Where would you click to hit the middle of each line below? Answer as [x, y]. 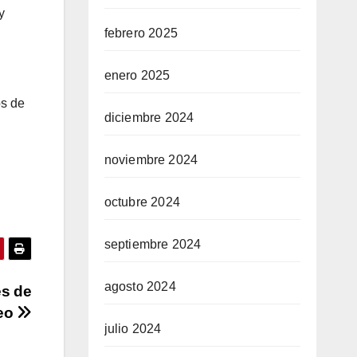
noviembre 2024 [151, 160]
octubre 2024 [142, 202]
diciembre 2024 [149, 118]
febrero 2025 [141, 33]
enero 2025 [137, 75]
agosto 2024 [140, 286]
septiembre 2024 [153, 244]
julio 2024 [133, 329]
